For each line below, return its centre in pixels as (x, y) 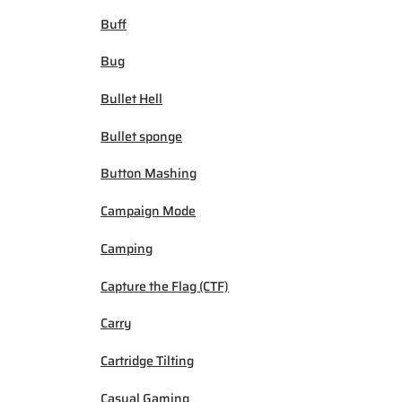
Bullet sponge (141, 136)
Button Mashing (149, 174)
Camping (127, 248)
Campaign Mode (148, 211)
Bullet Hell (131, 98)
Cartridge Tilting (147, 361)
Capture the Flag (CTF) (165, 286)
